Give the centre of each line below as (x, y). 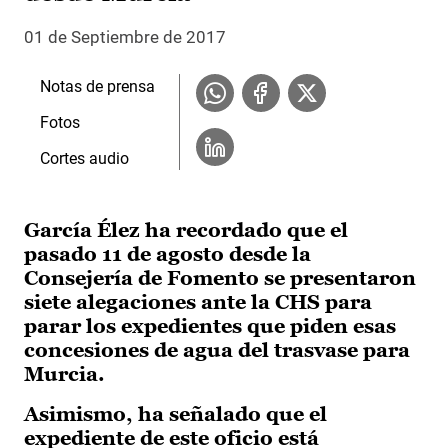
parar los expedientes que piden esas (210, 326)
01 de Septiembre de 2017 (125, 37)
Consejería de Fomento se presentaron (220, 278)
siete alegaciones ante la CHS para (198, 302)
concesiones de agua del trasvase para (217, 350)
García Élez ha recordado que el (186, 230)
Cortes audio (84, 159)
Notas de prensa (97, 87)
